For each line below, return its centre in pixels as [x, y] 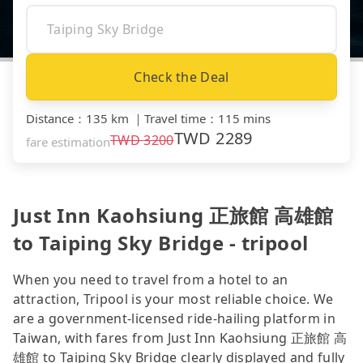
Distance [50, 118]
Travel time [175, 118]
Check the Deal [181, 77]
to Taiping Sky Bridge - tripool [161, 242]
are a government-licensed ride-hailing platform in [175, 318]
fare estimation [68, 141]
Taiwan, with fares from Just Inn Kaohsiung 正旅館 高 [180, 337]
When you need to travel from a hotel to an [151, 279]
